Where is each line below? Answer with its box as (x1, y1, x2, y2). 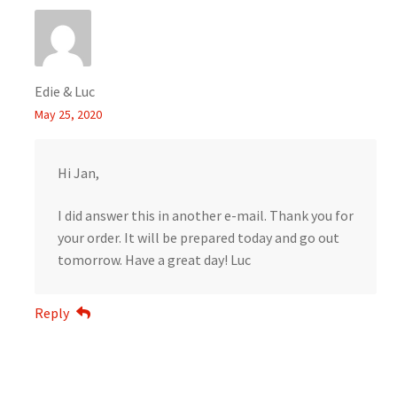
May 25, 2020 (34, 106, 102, 123)
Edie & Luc (34, 82, 95, 101)
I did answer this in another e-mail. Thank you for (57, 206, 354, 224)
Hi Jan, (57, 163, 99, 182)
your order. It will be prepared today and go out (57, 228, 339, 246)
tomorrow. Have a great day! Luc (57, 250, 251, 269)
